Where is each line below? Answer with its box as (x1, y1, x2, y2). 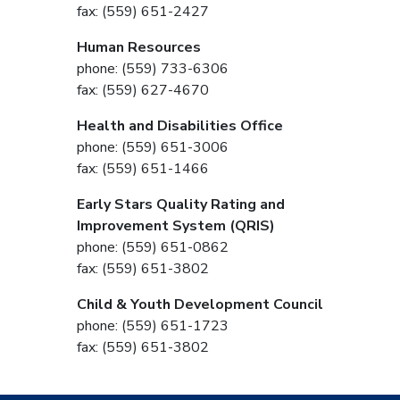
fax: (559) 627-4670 (77, 79, 209, 100)
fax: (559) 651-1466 (77, 158, 209, 179)
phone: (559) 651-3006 (77, 137, 229, 157)
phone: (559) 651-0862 (77, 237, 229, 257)
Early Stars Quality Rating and (77, 194, 285, 214)
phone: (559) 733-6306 (77, 58, 229, 79)
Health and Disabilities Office (77, 115, 283, 136)
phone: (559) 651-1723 (77, 315, 229, 336)
